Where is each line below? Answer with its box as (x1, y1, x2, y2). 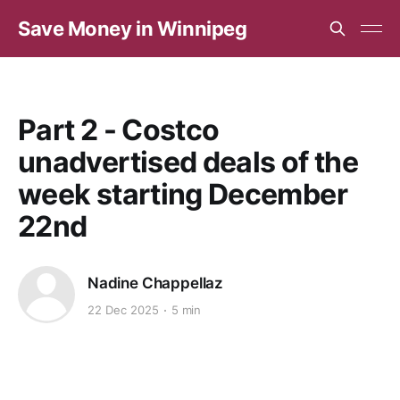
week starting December (18, 177, 347, 212)
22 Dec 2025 (87, 303, 159, 318)
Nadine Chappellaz (87, 273, 224, 292)
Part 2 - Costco (18, 112, 220, 147)
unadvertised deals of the (18, 145, 358, 179)
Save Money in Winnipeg (18, 17, 247, 40)
